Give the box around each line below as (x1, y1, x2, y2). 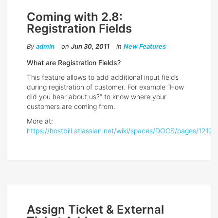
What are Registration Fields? (27, 58, 121, 67)
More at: (27, 117, 53, 126)
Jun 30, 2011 (71, 42, 109, 51)
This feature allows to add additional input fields (27, 73, 179, 82)
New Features (124, 42, 166, 51)
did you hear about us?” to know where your (27, 92, 166, 101)
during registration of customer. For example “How (27, 83, 184, 91)
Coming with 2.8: (27, 10, 123, 24)
